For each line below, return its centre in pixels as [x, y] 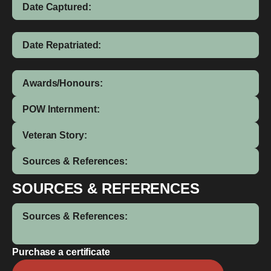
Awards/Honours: [63, 83]
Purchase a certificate [61, 252]
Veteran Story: [55, 135]
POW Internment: [61, 109]
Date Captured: [57, 7]
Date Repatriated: [62, 45]
